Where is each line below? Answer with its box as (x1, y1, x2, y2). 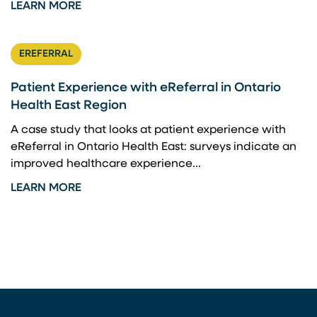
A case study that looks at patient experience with (11, 125, 286, 136)
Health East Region (11, 99, 127, 113)
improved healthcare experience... (11, 158, 201, 170)
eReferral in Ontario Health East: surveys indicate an (11, 142, 296, 153)
